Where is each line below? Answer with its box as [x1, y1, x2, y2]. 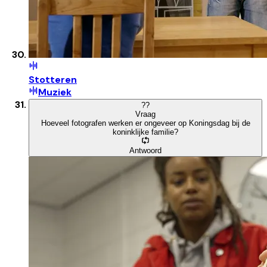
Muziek [38, 85, 72, 98]
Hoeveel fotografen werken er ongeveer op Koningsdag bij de [41, 118, 250, 128]
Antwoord [129, 145, 162, 155]
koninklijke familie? [113, 127, 178, 136]
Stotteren [29, 73, 77, 86]
